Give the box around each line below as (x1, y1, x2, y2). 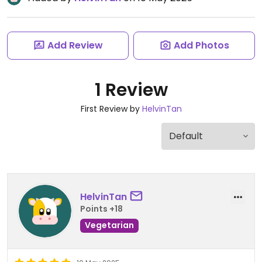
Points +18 (80, 202, 123, 215)
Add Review (47, 39, 103, 52)
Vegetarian (85, 219, 134, 231)
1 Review (94, 78, 168, 102)
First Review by (80, 103, 142, 115)
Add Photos (173, 39, 229, 52)
